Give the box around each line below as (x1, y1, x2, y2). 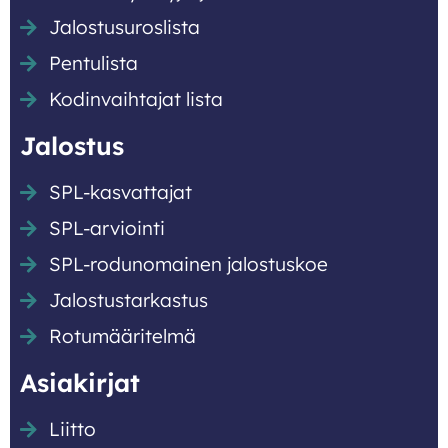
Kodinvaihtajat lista (48, 87, 223, 112)
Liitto (48, 417, 96, 442)
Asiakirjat (20, 367, 140, 399)
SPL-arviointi (48, 216, 165, 241)
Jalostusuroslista (48, 15, 200, 40)
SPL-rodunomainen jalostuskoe (48, 252, 328, 277)
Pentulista (48, 51, 138, 76)
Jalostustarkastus (48, 288, 208, 313)
